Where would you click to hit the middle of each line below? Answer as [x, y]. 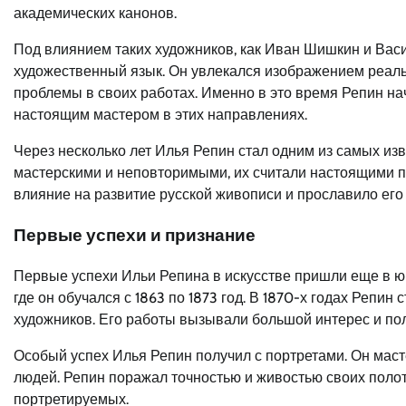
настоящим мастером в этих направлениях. [160, 115]
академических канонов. [95, 14]
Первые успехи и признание [135, 235]
